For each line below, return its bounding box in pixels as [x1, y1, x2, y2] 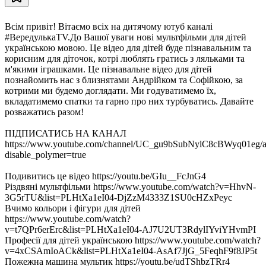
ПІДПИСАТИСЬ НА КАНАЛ [5, 128, 126, 138]
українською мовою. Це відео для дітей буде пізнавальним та [5, 42, 251, 53]
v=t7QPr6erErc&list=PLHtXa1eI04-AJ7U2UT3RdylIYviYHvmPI [5, 224, 256, 235]
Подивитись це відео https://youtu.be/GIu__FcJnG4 [5, 170, 206, 181]
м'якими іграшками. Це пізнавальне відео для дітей [5, 64, 212, 74]
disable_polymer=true [5, 149, 86, 160]
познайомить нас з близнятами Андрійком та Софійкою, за [5, 74, 243, 85]
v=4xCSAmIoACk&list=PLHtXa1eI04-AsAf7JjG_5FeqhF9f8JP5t [5, 245, 257, 256]
